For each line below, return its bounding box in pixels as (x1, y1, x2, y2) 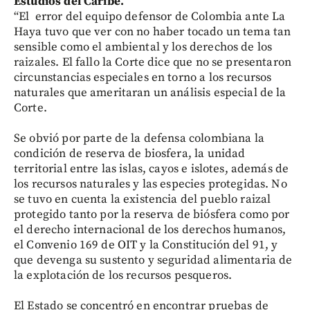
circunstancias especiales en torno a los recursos (14, 69, 272, 85)
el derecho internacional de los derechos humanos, (14, 221, 286, 237)
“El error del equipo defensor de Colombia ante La (14, 8, 286, 24)
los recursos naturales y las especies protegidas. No (14, 176, 287, 192)
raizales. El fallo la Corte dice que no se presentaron (14, 54, 292, 70)
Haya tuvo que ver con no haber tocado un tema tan (14, 24, 291, 39)
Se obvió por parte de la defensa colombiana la (14, 130, 264, 146)
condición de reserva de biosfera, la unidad (14, 145, 246, 161)
